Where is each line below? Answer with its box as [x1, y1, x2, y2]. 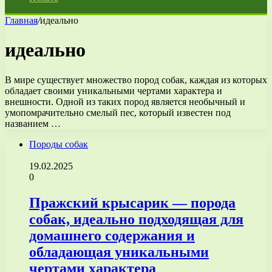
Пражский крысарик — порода [29, 194, 236, 211]
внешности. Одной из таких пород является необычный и [5, 96, 245, 107]
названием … [5, 118, 61, 129]
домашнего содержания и [29, 227, 195, 243]
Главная [5, 15, 38, 25]
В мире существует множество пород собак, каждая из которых [5, 74, 267, 85]
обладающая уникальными [29, 243, 209, 260]
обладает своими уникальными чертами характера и [5, 85, 222, 96]
